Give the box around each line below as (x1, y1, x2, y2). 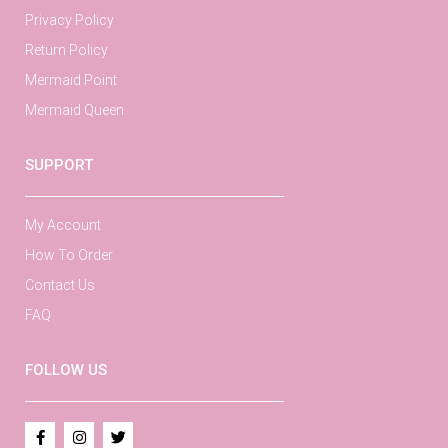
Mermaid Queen (25, 102, 124, 119)
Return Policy (25, 42, 108, 59)
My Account (25, 217, 101, 234)
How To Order (25, 247, 113, 264)
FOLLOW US (25, 361, 107, 380)
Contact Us (25, 277, 95, 294)
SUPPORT (25, 156, 93, 175)
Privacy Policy (25, 12, 114, 29)
